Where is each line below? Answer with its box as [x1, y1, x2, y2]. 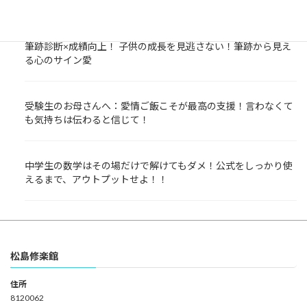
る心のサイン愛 [25, 53, 92, 66]
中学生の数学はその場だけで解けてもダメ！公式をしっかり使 [25, 160, 293, 172]
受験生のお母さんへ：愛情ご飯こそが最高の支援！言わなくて [25, 100, 293, 112]
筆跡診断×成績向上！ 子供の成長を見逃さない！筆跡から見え [25, 40, 291, 52]
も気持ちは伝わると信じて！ [25, 114, 149, 126]
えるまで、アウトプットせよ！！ [25, 173, 168, 186]
